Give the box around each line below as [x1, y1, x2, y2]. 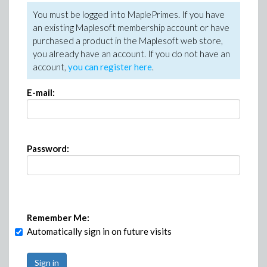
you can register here [68, 61, 152, 72]
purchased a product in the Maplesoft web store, [33, 35, 223, 46]
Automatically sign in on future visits [27, 226, 172, 237]
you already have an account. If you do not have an [33, 48, 230, 59]
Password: [27, 143, 69, 154]
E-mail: [27, 87, 55, 98]
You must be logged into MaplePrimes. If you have [33, 9, 225, 20]
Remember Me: [27, 212, 89, 223]
